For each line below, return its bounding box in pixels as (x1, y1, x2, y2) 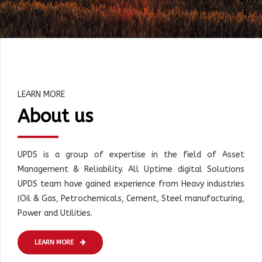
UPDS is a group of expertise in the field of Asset (18, 150, 244, 160)
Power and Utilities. (18, 208, 92, 219)
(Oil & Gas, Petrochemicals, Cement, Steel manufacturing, (18, 194, 244, 204)
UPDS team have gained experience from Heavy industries (18, 179, 244, 189)
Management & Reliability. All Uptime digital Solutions (18, 164, 244, 175)
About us (18, 106, 93, 127)
